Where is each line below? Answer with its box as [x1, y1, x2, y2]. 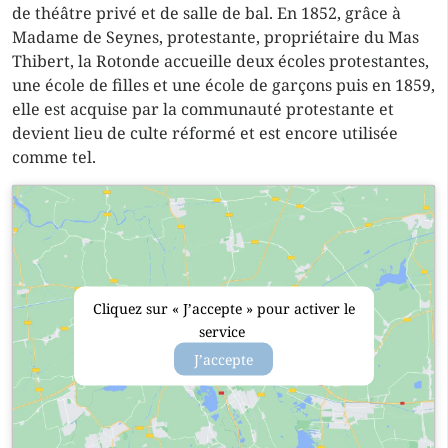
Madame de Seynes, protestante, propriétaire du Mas [12, 26, 419, 48]
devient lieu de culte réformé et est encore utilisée [12, 122, 398, 144]
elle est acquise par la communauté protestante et [12, 98, 394, 120]
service [198, 321, 249, 341]
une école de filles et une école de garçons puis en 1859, [12, 74, 435, 96]
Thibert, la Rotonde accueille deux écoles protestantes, [12, 50, 429, 72]
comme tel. [12, 146, 96, 168]
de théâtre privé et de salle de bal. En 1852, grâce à [12, 2, 401, 24]
